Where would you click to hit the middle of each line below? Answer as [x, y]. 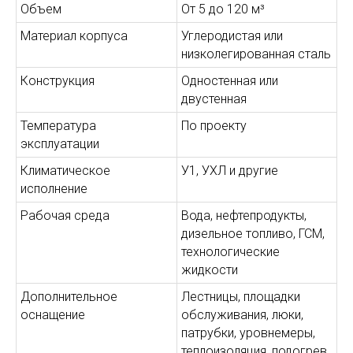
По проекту [214, 125]
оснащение [53, 314]
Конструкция [58, 80]
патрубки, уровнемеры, [248, 333]
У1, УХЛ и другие [230, 170]
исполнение [54, 188]
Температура [58, 125]
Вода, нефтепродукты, [244, 215]
